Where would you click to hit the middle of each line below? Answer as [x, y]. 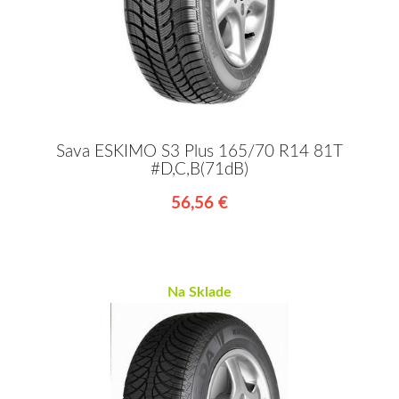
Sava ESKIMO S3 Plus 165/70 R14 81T [199, 152]
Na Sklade [199, 293]
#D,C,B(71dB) [199, 170]
